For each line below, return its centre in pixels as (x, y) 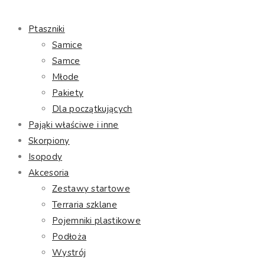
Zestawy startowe (91, 189)
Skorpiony (49, 141)
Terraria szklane (85, 205)
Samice (67, 45)
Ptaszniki (47, 29)
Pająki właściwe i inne (74, 125)
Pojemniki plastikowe (96, 221)
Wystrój (69, 253)
